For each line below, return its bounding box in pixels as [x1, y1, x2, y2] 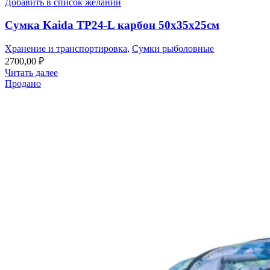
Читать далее [5, 67, 58, 78]
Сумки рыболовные [132, 43, 214, 54]
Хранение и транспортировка [5, 43, 127, 54]
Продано [5, 78, 41, 89]
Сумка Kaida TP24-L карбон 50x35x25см [5, 19, 219, 32]
